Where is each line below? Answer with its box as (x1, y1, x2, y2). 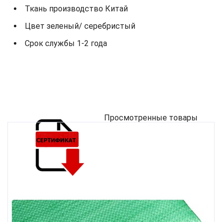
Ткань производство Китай (25, 3, 128, 13)
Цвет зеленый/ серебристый (25, 21, 135, 31)
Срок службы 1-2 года (25, 38, 107, 48)
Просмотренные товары (104, 112, 198, 122)
